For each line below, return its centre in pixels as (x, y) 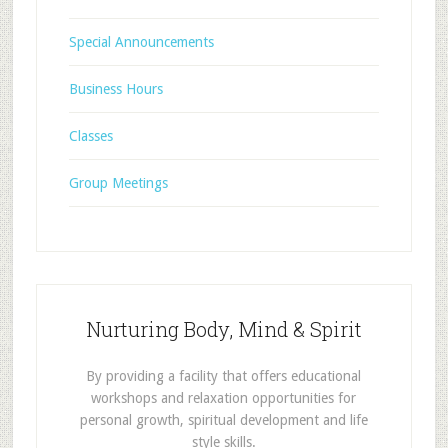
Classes (90, 136)
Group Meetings (118, 183)
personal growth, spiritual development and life (223, 420)
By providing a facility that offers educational (224, 376)
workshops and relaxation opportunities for (224, 398)
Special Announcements (141, 42)
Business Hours (115, 89)
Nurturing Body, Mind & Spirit (223, 329)
